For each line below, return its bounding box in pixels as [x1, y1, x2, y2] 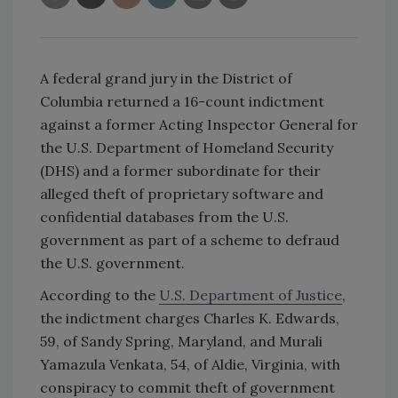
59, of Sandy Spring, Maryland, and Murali [40, 332, 322, 351]
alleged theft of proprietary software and [40, 185, 323, 203]
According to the [40, 286, 159, 305]
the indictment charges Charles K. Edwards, [40, 309, 339, 328]
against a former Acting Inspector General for [40, 115, 358, 134]
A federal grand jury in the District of [40, 69, 292, 88]
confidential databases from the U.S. [40, 208, 289, 227]
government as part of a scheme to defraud [40, 231, 339, 250]
